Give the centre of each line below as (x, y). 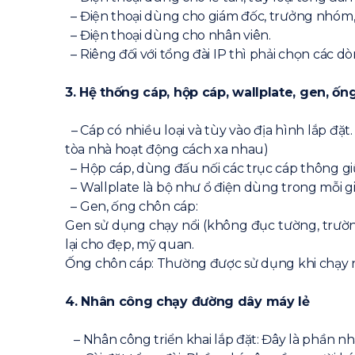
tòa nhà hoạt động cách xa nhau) (167, 149)
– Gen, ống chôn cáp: (132, 206)
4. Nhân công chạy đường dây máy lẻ (187, 302)
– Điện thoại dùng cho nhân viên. (168, 35)
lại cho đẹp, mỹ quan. (130, 244)
